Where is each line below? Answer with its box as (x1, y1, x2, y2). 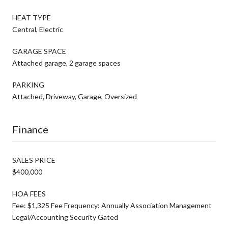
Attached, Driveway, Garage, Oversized (12, 92, 137, 101)
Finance (12, 123, 48, 135)
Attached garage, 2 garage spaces (12, 58, 121, 67)
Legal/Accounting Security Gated (12, 212, 118, 221)
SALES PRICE (12, 155, 55, 164)
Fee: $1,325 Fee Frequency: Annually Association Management (12, 201, 212, 210)
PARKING (12, 80, 44, 89)
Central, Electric (12, 24, 63, 34)
